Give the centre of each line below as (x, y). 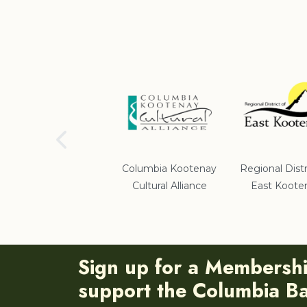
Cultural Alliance (169, 186)
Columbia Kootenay (169, 169)
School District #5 (53, 169)
